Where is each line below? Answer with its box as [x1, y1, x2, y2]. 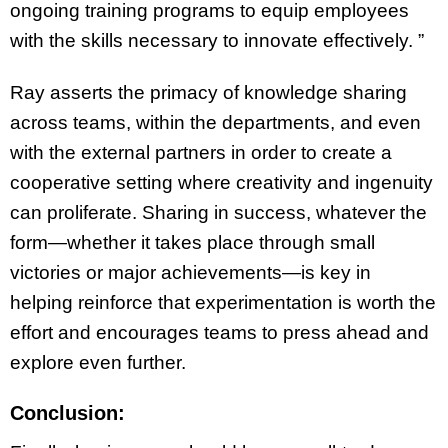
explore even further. [10, 352, 186, 374]
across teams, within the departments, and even [10, 112, 421, 134]
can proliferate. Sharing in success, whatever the [10, 202, 427, 224]
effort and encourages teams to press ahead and [10, 322, 429, 344]
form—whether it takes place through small [10, 232, 375, 254]
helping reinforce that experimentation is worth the [10, 292, 436, 314]
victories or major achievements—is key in [10, 262, 371, 284]
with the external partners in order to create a [10, 142, 392, 164]
